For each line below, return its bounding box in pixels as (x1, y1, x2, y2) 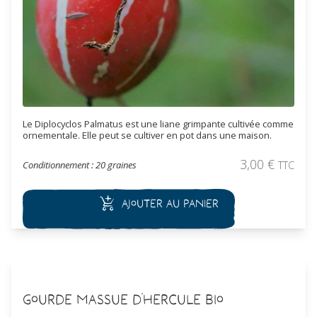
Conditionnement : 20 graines (23, 158, 137, 172)
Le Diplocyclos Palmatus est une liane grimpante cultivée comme (23, 117, 294, 131)
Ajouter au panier (121, 196, 219, 211)
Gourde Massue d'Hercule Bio (23, 290, 224, 308)
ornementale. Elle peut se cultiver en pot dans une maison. (23, 129, 272, 142)
